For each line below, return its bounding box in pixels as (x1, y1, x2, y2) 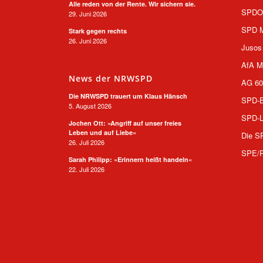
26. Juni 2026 (69, 35, 107, 45)
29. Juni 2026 (69, 8, 107, 18)
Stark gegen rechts (69, 26, 127, 35)
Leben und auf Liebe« (69, 127, 137, 137)
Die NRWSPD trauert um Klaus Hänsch (69, 91, 188, 100)
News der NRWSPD (69, 72, 153, 84)
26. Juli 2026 (69, 137, 105, 147)
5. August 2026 (69, 100, 112, 110)
